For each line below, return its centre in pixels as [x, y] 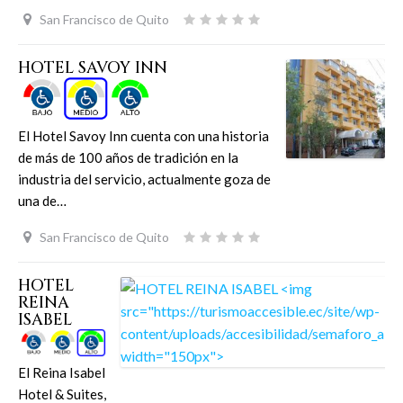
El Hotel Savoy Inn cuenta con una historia [143, 136]
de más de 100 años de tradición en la [128, 158]
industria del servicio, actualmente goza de [144, 179]
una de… [42, 201]
